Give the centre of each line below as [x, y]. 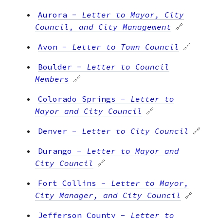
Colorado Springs [77, 99]
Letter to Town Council [126, 46]
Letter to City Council [135, 131]
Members [52, 79]
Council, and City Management [103, 27]
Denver [53, 131]
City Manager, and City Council [108, 195]
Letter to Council [128, 66]
